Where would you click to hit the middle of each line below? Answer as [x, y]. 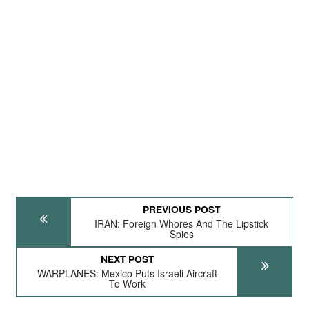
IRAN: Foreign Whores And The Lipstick [182, 223]
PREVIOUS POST [182, 209]
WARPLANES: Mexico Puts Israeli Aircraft [127, 273]
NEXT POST [127, 259]
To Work [127, 283]
